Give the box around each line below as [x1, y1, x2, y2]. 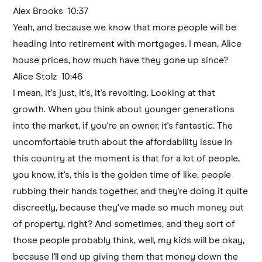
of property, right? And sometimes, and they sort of [13, 219, 236, 229]
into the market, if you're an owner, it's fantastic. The [13, 120, 233, 130]
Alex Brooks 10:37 [13, 6, 94, 16]
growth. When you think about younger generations [13, 104, 235, 114]
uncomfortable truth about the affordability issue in [13, 137, 233, 147]
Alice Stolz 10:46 [13, 71, 88, 81]
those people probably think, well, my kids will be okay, [13, 235, 245, 245]
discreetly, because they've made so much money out [13, 202, 244, 212]
